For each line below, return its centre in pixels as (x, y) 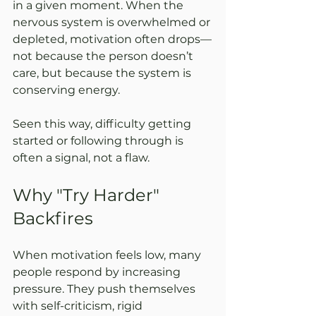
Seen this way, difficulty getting (103, 123)
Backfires (53, 218)
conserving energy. (66, 90)
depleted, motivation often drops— (112, 39)
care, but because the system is (103, 73)
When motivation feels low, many (108, 255)
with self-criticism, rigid (79, 305)
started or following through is (99, 140)
